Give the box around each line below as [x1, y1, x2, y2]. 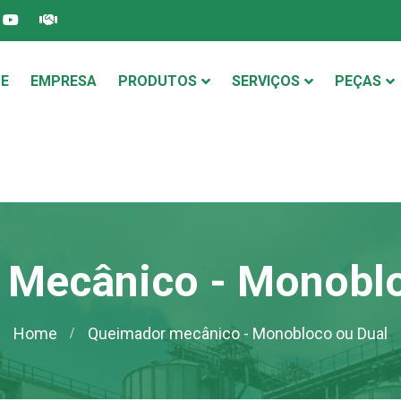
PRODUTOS [118, 73, 197, 90]
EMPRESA [30, 73, 97, 90]
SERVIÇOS [232, 73, 300, 90]
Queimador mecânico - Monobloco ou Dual [88, 324, 388, 343]
